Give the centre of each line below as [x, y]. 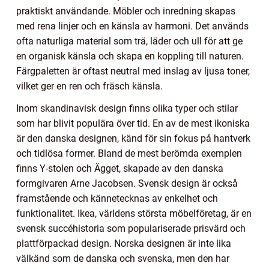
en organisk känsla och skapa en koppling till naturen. [130, 56]
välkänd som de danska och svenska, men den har [123, 259]
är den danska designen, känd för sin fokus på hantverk [133, 139]
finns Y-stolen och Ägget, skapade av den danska [120, 169]
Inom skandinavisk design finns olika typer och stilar [127, 109]
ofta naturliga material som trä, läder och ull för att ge [129, 41]
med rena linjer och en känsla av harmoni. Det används [132, 26]
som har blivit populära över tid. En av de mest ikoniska [133, 124]
